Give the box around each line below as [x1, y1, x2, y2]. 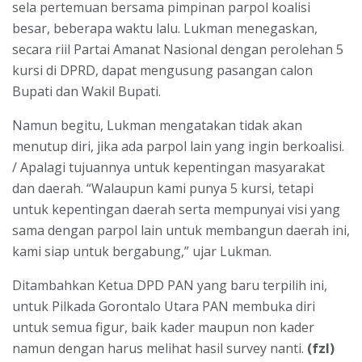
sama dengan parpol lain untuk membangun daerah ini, [12, 221, 350, 239]
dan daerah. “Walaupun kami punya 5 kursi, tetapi [12, 179, 314, 197]
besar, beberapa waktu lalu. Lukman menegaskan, [12, 19, 318, 37]
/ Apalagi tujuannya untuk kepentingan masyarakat [12, 158, 325, 176]
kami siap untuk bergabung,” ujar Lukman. [12, 242, 271, 260]
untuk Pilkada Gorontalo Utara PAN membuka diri [12, 297, 315, 315]
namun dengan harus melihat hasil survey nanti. [12, 339, 307, 357]
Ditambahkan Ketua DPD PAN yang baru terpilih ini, [12, 276, 327, 294]
